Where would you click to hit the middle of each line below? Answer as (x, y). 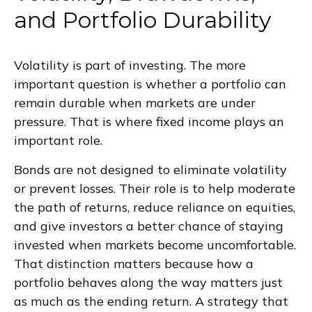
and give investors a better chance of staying (149, 226)
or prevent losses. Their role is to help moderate (155, 189)
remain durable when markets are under (135, 103)
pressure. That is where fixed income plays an (149, 122)
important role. (58, 141)
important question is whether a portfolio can (150, 84)
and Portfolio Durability (142, 20)
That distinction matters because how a (134, 264)
